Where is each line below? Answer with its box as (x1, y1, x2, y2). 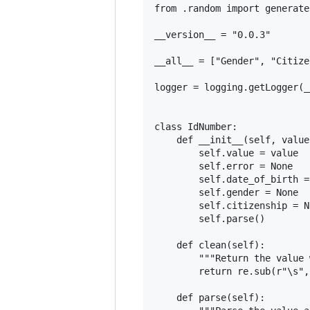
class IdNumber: (154, 120, 237, 132)
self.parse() (154, 212, 265, 224)
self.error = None (154, 160, 293, 172)
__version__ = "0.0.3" (154, 28, 271, 40)
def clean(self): (154, 239, 265, 250)
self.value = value (154, 147, 298, 158)
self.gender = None (154, 186, 298, 198)
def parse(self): (154, 291, 265, 303)
